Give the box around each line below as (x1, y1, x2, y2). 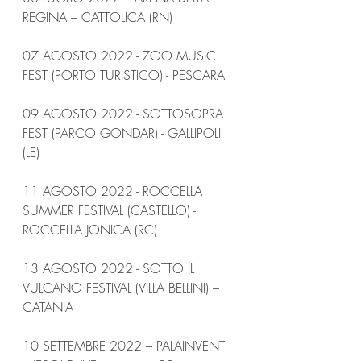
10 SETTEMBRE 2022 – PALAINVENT (23, 336, 229, 355)
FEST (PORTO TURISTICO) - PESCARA (23, 65, 225, 84)
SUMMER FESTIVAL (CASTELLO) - (23, 201, 200, 219)
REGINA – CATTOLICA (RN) (23, 7, 172, 26)
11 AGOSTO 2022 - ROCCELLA (23, 181, 206, 200)
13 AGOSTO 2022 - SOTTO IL (23, 259, 198, 277)
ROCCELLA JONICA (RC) (23, 220, 157, 239)
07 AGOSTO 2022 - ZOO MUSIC (23, 46, 220, 64)
